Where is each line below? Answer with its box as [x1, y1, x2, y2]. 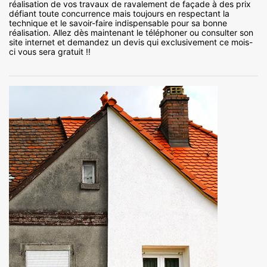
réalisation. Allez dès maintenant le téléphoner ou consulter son [9, 27, 253, 38]
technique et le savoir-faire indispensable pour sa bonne [9, 17, 227, 28]
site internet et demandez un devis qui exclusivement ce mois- [9, 36, 253, 47]
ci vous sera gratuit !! [9, 46, 91, 57]
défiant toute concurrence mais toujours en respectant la [9, 8, 229, 18]
